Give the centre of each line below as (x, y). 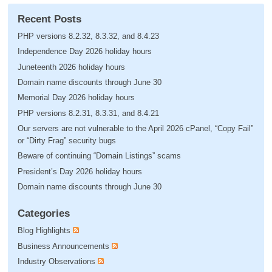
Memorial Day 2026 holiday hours (76, 98)
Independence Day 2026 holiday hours (84, 52)
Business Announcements (63, 246)
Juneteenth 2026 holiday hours (71, 67)
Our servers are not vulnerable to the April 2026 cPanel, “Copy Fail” (135, 128)
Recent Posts (49, 19)
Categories (43, 213)
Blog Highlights (44, 231)
